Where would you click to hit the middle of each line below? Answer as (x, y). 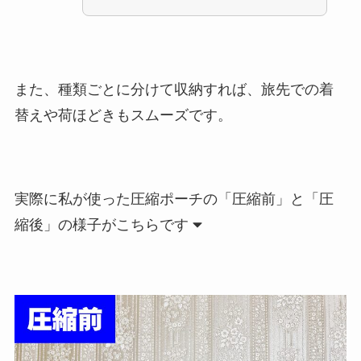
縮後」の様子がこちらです (101, 224)
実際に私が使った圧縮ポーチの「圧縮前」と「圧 (174, 199)
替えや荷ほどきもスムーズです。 (123, 116)
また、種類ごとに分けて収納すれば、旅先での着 (174, 90)
